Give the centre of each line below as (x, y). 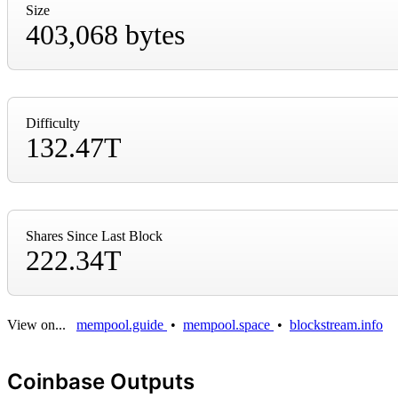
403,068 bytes (105, 34)
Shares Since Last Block (94, 235)
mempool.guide (122, 324)
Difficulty (53, 123)
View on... (38, 324)
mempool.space (228, 324)
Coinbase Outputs (101, 381)
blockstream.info (336, 324)
